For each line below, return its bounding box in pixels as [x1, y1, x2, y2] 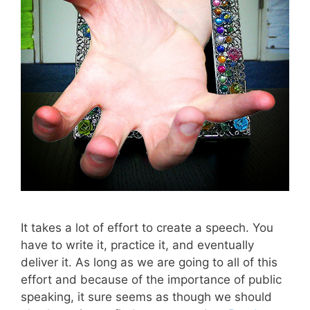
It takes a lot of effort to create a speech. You [21, 220, 273, 235]
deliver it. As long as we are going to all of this [21, 255, 277, 269]
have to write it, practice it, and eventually [21, 237, 254, 252]
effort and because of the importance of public [21, 272, 282, 286]
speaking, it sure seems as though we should [21, 289, 272, 304]
